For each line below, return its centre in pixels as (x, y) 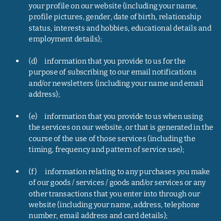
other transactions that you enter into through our (115, 194)
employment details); (65, 39)
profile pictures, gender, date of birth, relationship (116, 17)
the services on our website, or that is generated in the (122, 128)
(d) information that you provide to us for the (108, 61)
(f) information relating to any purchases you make (120, 171)
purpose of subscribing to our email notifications (113, 72)
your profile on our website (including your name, (114, 6)
